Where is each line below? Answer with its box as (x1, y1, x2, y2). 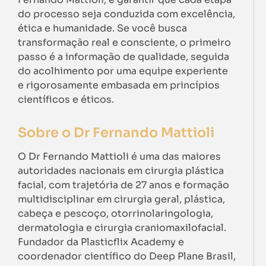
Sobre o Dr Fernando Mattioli (18, 124, 214, 141)
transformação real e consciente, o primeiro (18, 36, 231, 49)
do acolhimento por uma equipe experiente (18, 65, 228, 78)
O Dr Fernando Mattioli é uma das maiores (18, 150, 221, 163)
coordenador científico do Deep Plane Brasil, (18, 250, 236, 263)
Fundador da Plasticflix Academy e (18, 236, 184, 249)
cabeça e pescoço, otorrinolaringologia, (18, 207, 213, 220)
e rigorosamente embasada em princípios (18, 79, 220, 92)
